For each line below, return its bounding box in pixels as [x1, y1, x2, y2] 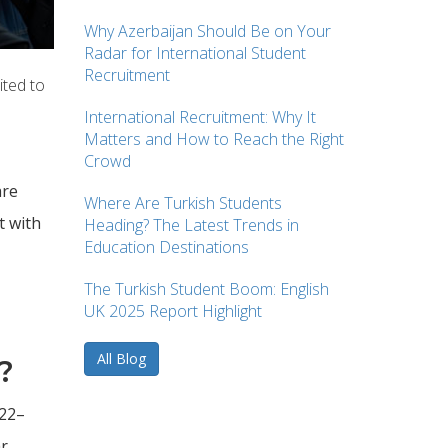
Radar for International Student [83, 41, 306, 64]
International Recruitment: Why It [83, 105, 316, 128]
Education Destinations [83, 235, 249, 258]
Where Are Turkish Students [83, 191, 282, 214]
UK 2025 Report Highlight [83, 299, 262, 322]
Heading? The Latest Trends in [83, 213, 299, 236]
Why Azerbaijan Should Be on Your [83, 19, 331, 42]
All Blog [96, 348, 146, 368]
